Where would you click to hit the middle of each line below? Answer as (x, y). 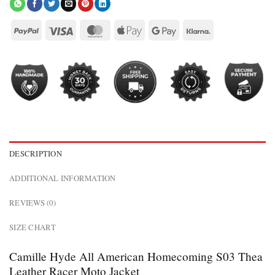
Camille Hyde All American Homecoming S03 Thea (136, 257)
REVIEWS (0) (33, 203)
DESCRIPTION (36, 154)
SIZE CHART (33, 227)
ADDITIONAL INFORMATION (63, 178)
